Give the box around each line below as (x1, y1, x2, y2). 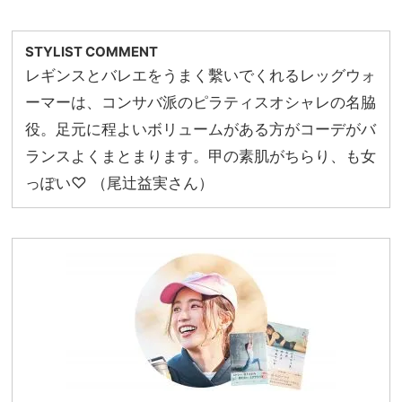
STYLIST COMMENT (25, 43, 158, 61)
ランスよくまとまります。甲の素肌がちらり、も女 (25, 146, 376, 166)
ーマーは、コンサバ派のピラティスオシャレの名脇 (25, 92, 376, 112)
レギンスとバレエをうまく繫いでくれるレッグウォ (25, 66, 376, 85)
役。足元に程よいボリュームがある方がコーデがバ (25, 119, 376, 139)
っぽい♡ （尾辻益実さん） (25, 173, 214, 193)
